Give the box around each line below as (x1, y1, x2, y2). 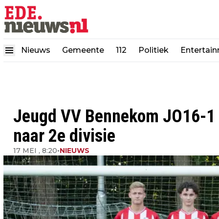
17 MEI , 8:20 (13, 146, 57, 155)
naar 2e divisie (13, 126, 115, 146)
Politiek (138, 45, 169, 55)
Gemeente (62, 45, 104, 55)
